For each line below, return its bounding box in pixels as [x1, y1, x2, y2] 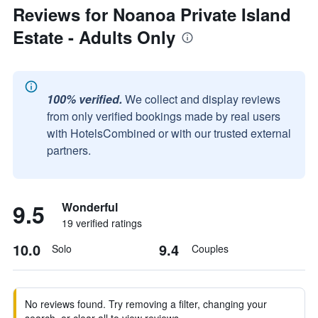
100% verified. [47, 91, 122, 107]
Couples [192, 241, 229, 256]
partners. [47, 142, 91, 158]
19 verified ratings [62, 216, 142, 230]
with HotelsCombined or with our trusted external [47, 125, 291, 141]
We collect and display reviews [125, 91, 280, 107]
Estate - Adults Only [13, 25, 175, 49]
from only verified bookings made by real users [47, 108, 280, 124]
